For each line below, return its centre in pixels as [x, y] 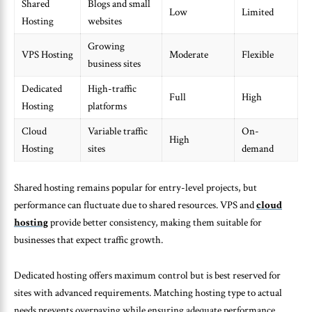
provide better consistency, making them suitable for [155, 223]
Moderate [189, 54]
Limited [258, 12]
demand [258, 148]
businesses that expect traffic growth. [88, 240]
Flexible [258, 54]
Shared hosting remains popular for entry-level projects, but [135, 188]
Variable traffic [118, 131]
